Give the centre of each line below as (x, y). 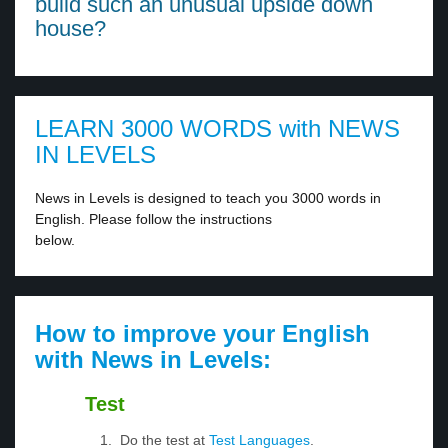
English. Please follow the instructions (153, 219)
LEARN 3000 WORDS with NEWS (217, 129)
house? (70, 29)
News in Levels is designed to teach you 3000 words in (208, 198)
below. (55, 240)
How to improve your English (202, 334)
